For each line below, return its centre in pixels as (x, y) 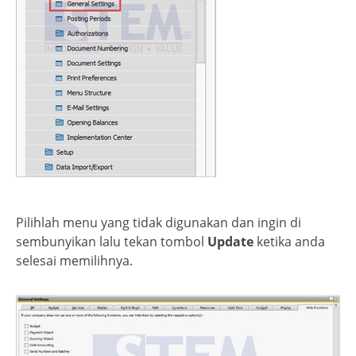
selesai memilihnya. (74, 261)
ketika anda (289, 242)
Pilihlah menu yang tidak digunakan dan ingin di (159, 223)
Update (230, 242)
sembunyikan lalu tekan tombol (112, 242)
